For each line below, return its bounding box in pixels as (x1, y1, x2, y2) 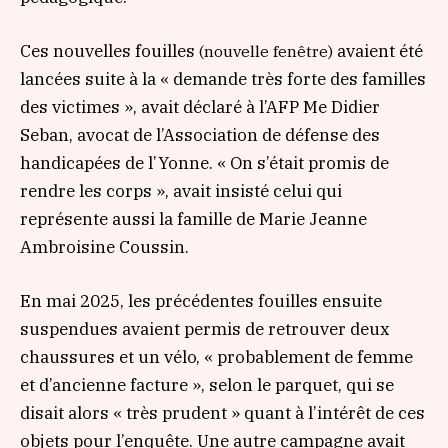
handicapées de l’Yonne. (20, 152, 217, 175)
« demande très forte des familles (160, 68, 426, 91)
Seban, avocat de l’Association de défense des (20, 124, 380, 147)
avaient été (333, 40, 423, 63)
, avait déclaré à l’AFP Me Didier (133, 96, 380, 119)
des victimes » (20, 96, 133, 119)
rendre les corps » (20, 180, 165, 203)
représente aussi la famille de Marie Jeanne (20, 208, 367, 231)
